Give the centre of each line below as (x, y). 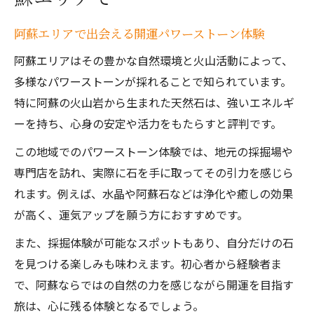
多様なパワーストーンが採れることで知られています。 (153, 81)
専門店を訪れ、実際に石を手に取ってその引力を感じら (154, 172)
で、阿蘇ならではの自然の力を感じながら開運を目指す (154, 285)
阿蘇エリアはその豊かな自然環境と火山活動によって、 (153, 60)
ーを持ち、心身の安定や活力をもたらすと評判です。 (148, 123)
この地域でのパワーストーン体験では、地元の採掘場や (153, 151)
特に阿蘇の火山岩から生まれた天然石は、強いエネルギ (154, 102)
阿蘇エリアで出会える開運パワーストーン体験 (139, 33)
